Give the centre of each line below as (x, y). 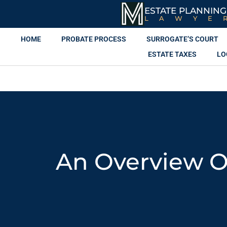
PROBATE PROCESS (93, 39)
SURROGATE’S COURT (182, 39)
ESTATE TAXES (172, 54)
